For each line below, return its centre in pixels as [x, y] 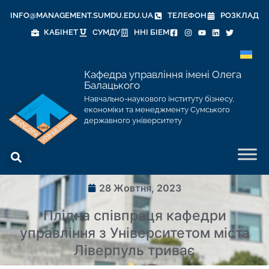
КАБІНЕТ [61, 32]
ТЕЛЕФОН [187, 15]
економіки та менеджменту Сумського [157, 110]
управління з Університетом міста [134, 233]
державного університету [133, 121]
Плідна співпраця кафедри [134, 216]
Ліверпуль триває [134, 250]
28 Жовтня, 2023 [140, 188]
